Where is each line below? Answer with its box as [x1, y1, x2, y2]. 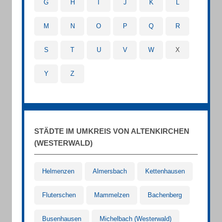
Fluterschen [42, 191, 76, 199]
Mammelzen [94, 191, 129, 199]
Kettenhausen [145, 167, 185, 175]
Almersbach [93, 167, 127, 175]
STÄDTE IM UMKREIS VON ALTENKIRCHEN [34, 127, 189, 135]
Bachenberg [148, 191, 182, 199]
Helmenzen [42, 167, 74, 175]
